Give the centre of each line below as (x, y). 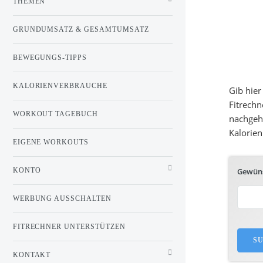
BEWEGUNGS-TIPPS (50, 57)
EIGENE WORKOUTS (51, 142)
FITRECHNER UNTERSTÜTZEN (69, 226)
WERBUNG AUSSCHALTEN (62, 198)
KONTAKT (32, 254)
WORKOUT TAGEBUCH (55, 114)
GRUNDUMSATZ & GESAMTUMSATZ (81, 29)
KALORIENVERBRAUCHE (60, 85)
